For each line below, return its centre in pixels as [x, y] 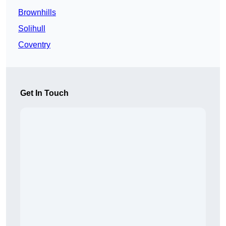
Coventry [34, 45]
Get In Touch [44, 93]
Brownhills [37, 13]
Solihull [32, 29]
